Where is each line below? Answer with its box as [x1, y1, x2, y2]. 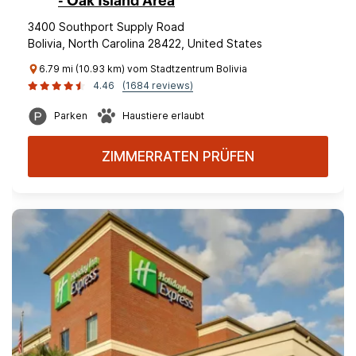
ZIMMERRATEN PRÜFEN [102, 149, 254, 164]
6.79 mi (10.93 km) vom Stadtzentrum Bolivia [39, 63, 247, 75]
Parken [54, 110, 87, 122]
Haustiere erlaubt [122, 110, 204, 122]
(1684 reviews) [122, 79, 193, 91]
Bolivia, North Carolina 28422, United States [28, 37, 262, 50]
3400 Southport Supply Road [28, 20, 184, 33]
